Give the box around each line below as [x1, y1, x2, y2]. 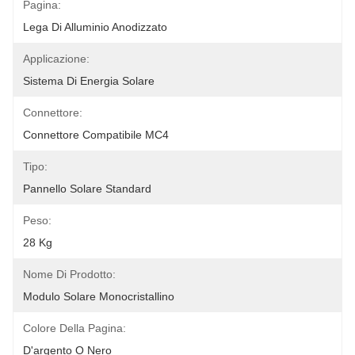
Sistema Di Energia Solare [23, 74, 155, 87]
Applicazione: [23, 52, 90, 65]
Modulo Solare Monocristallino [23, 290, 174, 303]
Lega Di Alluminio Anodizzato [23, 21, 167, 33]
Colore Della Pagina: [23, 322, 126, 334]
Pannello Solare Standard [23, 182, 151, 195]
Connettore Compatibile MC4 [23, 128, 169, 141]
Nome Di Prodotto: [23, 268, 116, 281]
